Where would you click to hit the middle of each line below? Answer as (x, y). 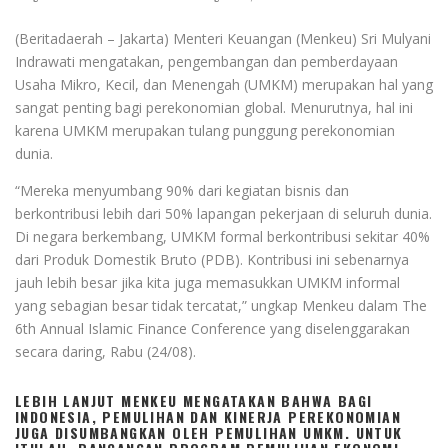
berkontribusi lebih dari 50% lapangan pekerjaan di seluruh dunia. (223, 213)
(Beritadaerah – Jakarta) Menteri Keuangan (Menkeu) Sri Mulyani (223, 38)
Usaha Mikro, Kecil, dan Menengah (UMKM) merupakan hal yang (224, 84)
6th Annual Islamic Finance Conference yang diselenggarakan (212, 328)
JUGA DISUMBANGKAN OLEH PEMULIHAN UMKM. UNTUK (209, 432)
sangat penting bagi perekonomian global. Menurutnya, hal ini (214, 107)
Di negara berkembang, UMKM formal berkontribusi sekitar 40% (222, 236)
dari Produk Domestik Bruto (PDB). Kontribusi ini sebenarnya (212, 259)
